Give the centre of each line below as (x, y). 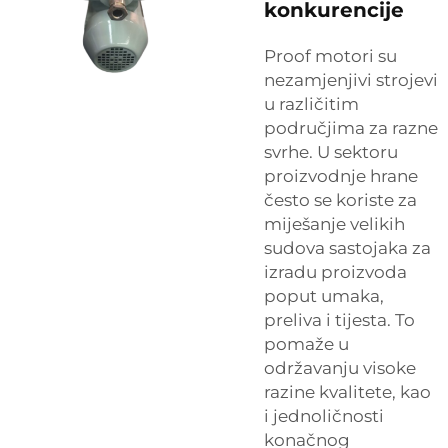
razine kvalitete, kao (347, 392)
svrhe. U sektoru (331, 152)
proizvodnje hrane (341, 176)
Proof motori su (330, 56)
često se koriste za (340, 200)
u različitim (311, 104)
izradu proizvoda (335, 272)
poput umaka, (324, 296)
